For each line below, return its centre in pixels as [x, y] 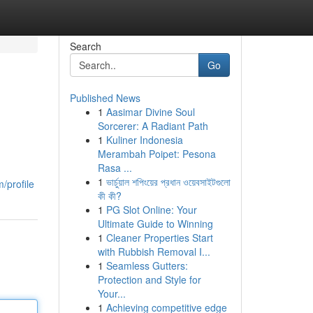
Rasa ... [115, 168]
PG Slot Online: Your [151, 210]
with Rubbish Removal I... [154, 252]
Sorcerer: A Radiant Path [153, 126]
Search [85, 46]
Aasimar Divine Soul [150, 112]
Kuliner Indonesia [144, 140]
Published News [105, 98]
